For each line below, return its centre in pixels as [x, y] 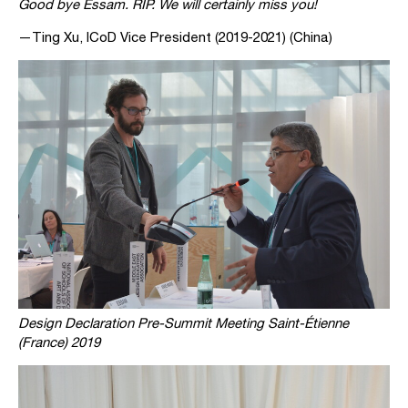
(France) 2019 [59, 342]
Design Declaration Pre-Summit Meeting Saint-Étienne [184, 322]
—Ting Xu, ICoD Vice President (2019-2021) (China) [175, 37]
